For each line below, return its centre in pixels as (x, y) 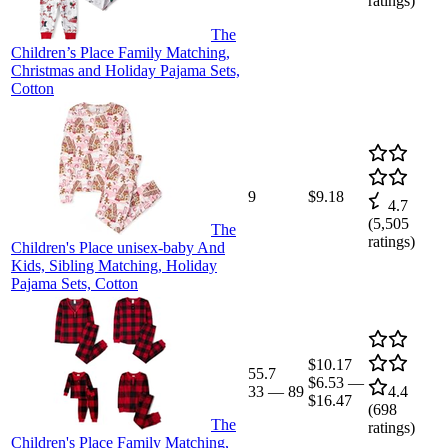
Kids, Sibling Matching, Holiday (114, 265)
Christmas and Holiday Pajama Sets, (125, 70)
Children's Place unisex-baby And (118, 247)
